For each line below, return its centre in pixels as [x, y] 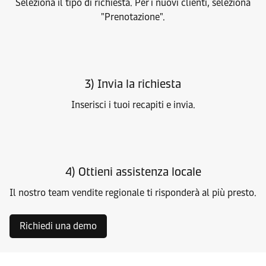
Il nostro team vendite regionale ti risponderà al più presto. [133, 193]
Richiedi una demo [58, 226]
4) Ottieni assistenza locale [133, 172]
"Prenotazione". [133, 17]
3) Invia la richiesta [133, 84]
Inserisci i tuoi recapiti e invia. [133, 105]
